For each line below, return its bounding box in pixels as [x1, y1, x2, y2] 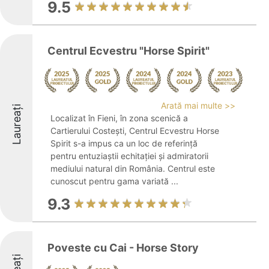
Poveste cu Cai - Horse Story [47, 241, 199, 254]
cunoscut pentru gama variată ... [50, 176, 178, 186]
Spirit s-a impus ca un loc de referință [50, 138, 198, 148]
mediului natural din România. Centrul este [50, 163, 215, 174]
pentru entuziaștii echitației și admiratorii [50, 151, 208, 161]
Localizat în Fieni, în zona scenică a [50, 113, 188, 123]
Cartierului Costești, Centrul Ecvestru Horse [50, 125, 219, 136]
